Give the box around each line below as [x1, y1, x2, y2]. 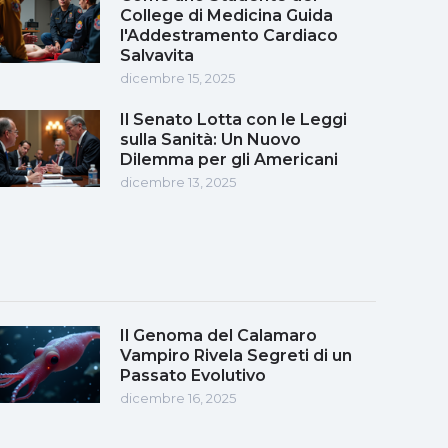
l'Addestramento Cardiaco [120, 25, 338, 45]
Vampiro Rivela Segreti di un [120, 345, 352, 365]
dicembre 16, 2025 [120, 389, 236, 406]
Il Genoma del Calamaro [120, 325, 317, 345]
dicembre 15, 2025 [120, 69, 235, 86]
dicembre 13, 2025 [120, 173, 236, 190]
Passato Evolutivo [120, 365, 266, 385]
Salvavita [120, 45, 194, 65]
